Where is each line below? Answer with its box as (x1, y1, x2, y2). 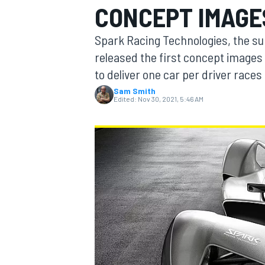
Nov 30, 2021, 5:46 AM (138, 95, 203, 103)
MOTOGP (92, 75, 125, 86)
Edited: (114, 95, 137, 103)
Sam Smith (114, 86, 156, 96)
